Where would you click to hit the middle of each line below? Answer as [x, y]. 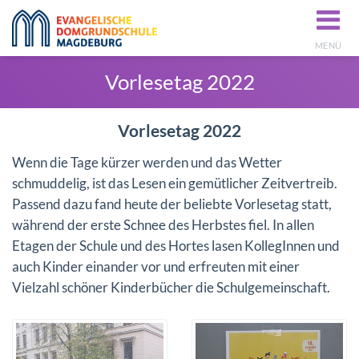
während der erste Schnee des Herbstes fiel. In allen [163, 225]
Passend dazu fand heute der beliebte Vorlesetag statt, [172, 204]
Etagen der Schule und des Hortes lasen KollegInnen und [176, 246]
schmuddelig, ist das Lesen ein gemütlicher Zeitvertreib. [175, 183]
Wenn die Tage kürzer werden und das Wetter [147, 162]
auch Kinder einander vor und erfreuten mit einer [156, 266]
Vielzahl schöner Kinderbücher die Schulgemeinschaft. [173, 287]
